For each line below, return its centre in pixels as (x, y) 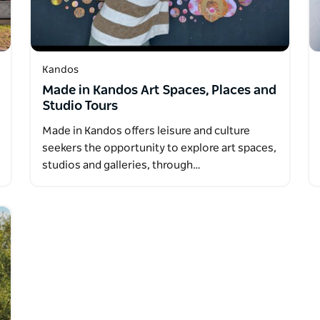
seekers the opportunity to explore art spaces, (159, 148)
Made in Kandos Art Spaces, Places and (159, 90)
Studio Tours (80, 106)
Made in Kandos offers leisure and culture (146, 131)
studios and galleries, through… (121, 165)
